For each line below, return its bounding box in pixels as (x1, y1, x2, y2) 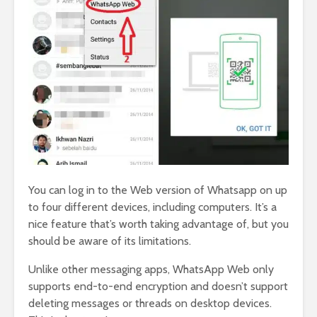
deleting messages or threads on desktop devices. (28, 296, 272, 311)
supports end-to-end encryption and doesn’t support (28, 279, 288, 294)
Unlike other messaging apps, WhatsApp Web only (28, 263, 274, 277)
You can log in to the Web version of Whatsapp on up (28, 183, 287, 197)
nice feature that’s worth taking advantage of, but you (28, 217, 289, 231)
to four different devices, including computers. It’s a (28, 200, 277, 214)
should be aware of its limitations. (28, 234, 191, 248)
